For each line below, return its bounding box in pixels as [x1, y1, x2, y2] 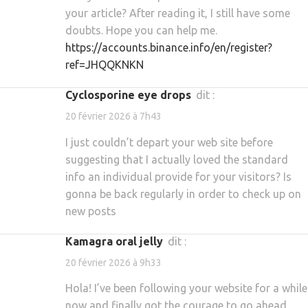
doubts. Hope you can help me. [65, 24, 217, 37]
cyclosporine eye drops [72, 89, 191, 102]
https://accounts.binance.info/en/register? [65, 41, 272, 54]
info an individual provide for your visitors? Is [65, 170, 291, 183]
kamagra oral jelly [73, 234, 163, 247]
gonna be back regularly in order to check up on [65, 187, 301, 200]
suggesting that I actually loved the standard [65, 153, 288, 166]
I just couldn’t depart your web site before [65, 135, 273, 148]
